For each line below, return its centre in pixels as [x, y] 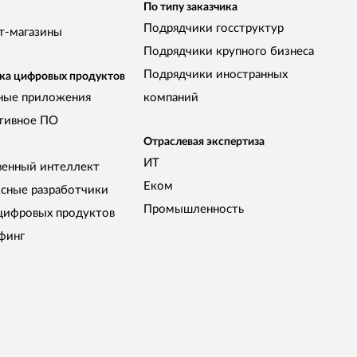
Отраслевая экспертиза [204, 141]
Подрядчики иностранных [216, 75]
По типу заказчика [190, 8]
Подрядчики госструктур [214, 29]
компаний [171, 98]
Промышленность [194, 209]
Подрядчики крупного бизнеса [229, 52]
